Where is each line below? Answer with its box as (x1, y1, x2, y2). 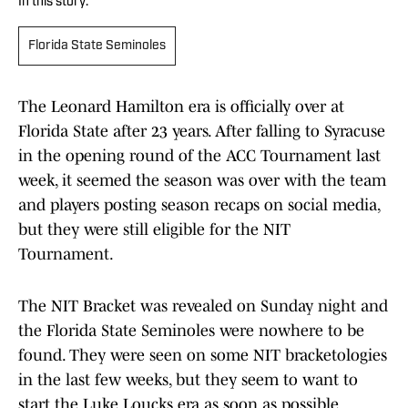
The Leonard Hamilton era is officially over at (18, 97, 344, 117)
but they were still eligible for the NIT (18, 220, 291, 240)
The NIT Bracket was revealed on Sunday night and (18, 297, 388, 316)
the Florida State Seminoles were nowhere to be (18, 321, 364, 341)
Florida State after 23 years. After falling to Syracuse (18, 122, 385, 141)
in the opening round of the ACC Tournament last (18, 147, 381, 166)
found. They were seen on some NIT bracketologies (18, 346, 387, 365)
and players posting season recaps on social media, (18, 196, 380, 215)
